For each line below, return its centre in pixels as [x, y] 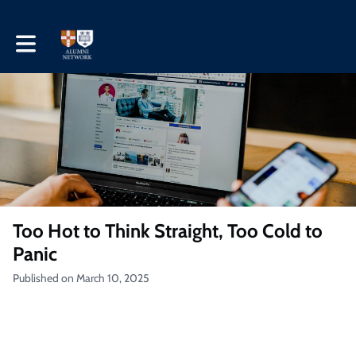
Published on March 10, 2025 [81, 278]
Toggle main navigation [70, 38]
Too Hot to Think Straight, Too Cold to [168, 231]
